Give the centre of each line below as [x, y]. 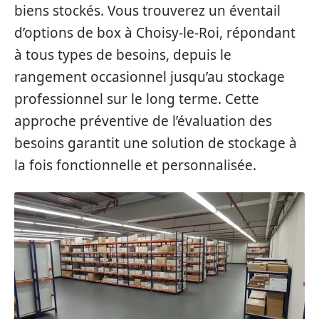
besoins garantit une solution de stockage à [156, 143]
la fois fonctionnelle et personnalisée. [135, 165]
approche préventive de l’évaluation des [143, 121]
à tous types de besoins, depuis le [123, 54]
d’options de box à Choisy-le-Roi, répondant [155, 32]
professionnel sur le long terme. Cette [137, 99]
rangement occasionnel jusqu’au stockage [150, 77]
